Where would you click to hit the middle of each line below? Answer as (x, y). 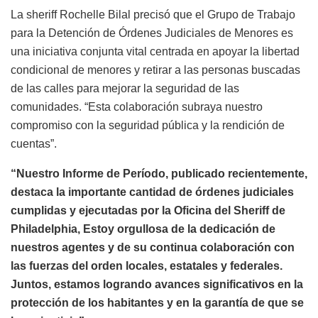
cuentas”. (34, 143)
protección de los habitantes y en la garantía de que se (157, 302)
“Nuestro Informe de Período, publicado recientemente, (159, 173)
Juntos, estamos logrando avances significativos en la (157, 284)
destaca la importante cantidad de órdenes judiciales (152, 192)
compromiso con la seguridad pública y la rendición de (148, 125)
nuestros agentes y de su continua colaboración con (153, 247)
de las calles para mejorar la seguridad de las (125, 88)
